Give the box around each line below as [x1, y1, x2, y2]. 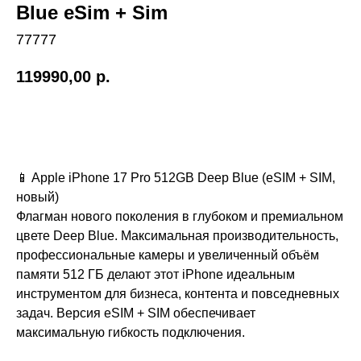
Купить [160, 118, 201, 131]
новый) [16, 190, 59, 205]
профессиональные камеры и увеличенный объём [16, 248, 319, 263]
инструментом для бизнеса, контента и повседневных [16, 287, 339, 301]
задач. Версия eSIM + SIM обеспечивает [16, 306, 255, 321]
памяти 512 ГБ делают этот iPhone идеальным [16, 268, 295, 282]
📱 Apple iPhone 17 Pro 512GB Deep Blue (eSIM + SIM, [16, 171, 335, 185]
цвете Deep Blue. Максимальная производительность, [16, 229, 338, 243]
